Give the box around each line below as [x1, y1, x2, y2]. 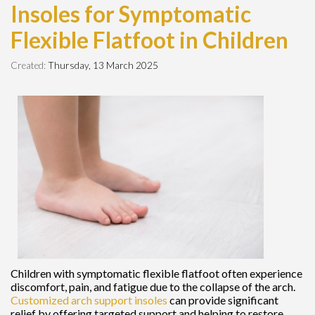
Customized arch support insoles [11, 292, 167, 307]
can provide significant [167, 292, 278, 307]
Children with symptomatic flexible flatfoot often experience [11, 266, 302, 280]
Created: [11, 59, 48, 71]
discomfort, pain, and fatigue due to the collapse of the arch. [11, 279, 295, 293]
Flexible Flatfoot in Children [11, 26, 288, 53]
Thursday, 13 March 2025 [48, 59, 158, 71]
